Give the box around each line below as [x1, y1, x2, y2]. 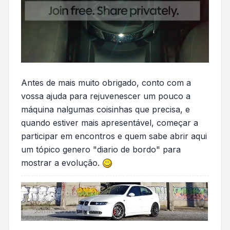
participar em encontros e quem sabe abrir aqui [21, 130, 207, 141]
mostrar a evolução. [21, 157, 102, 168]
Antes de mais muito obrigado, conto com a [21, 77, 191, 88]
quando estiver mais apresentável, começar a [21, 117, 198, 128]
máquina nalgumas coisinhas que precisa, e [21, 104, 190, 114]
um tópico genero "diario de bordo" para [21, 144, 181, 155]
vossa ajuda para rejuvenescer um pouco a [21, 90, 190, 101]
